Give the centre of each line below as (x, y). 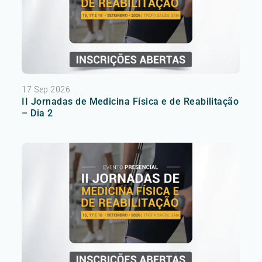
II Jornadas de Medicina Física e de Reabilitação (130, 102)
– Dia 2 (37, 113)
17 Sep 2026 (46, 90)
